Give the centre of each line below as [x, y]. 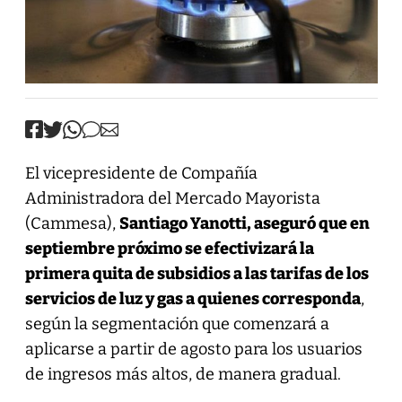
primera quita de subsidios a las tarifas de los [197, 273]
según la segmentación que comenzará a [177, 323]
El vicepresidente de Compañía [141, 173]
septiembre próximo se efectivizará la [169, 248]
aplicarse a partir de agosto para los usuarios [193, 349]
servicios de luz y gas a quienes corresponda [192, 298]
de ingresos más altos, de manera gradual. [183, 374]
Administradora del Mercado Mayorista [172, 198]
